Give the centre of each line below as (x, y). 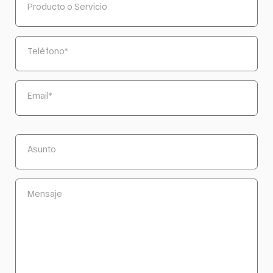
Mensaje (45, 193)
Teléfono (46, 51)
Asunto (42, 149)
